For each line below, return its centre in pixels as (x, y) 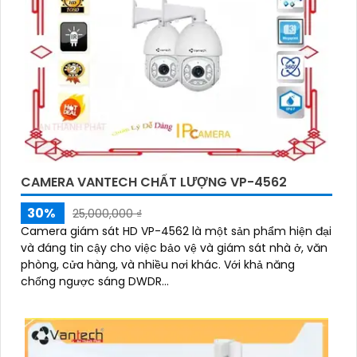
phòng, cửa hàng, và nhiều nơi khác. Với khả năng (122, 265)
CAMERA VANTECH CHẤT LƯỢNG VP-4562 (154, 182)
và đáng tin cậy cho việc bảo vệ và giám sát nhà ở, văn (174, 248)
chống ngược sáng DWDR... (95, 282)
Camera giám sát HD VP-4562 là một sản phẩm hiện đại (176, 231)
